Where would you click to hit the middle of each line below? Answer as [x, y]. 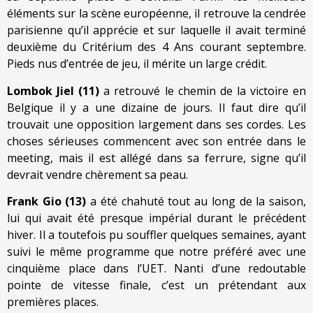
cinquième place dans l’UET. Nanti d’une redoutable [156, 269]
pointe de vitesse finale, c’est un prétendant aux [156, 285]
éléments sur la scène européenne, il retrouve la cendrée [156, 14]
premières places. [53, 302]
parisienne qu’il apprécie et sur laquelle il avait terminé [156, 30]
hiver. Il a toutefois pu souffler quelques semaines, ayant [156, 235]
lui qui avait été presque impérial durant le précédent [156, 218]
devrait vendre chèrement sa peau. [97, 174]
